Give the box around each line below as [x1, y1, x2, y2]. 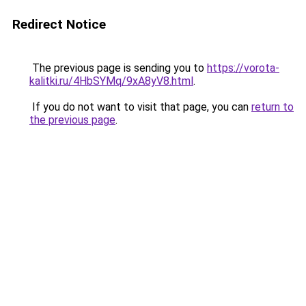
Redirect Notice [12, 16, 106, 32]
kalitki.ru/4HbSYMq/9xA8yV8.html [29, 74, 193, 87]
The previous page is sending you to [29, 61, 207, 74]
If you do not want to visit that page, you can [29, 100, 251, 113]
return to [251, 100, 294, 113]
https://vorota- [207, 61, 279, 74]
